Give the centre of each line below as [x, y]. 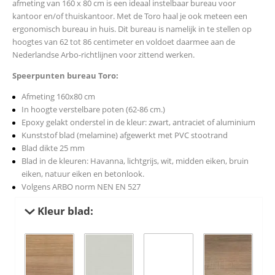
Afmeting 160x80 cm [58, 97]
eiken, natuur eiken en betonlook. [83, 174]
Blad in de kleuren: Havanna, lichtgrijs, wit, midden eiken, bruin [135, 161]
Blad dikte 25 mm [53, 148]
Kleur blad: [64, 211]
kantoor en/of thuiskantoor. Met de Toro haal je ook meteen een [130, 16]
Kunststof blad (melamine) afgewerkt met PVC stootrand [125, 135]
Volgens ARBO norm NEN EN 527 [81, 187]
